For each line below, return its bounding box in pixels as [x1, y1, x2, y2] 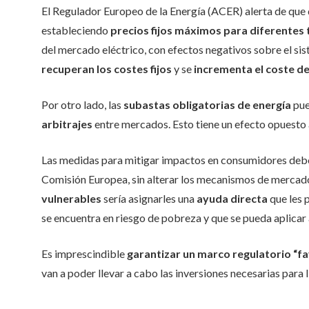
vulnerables [41, 192, 101, 205]
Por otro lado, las [41, 98, 123, 111]
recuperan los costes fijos [41, 62, 172, 75]
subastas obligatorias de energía [123, 98, 291, 111]
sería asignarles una [101, 192, 197, 205]
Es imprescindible [41, 247, 127, 260]
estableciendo [41, 23, 110, 37]
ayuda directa [197, 192, 268, 205]
